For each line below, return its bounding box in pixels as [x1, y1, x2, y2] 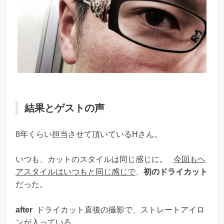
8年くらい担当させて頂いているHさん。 [15, 129, 162, 138]
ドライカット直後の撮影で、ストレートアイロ [32, 205, 204, 214]
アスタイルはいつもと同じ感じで [15, 167, 135, 176]
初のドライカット [143, 167, 207, 176]
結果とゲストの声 [24, 102, 104, 114]
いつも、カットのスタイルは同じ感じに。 [15, 155, 173, 164]
